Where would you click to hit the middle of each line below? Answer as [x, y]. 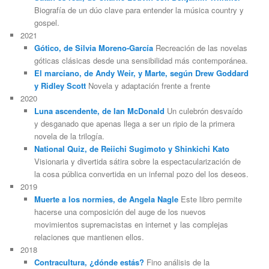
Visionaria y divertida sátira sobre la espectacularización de [137, 162]
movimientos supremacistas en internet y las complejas [131, 225]
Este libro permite [210, 199]
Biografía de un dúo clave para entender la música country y [139, 10]
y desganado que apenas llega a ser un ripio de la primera [134, 124]
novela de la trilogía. [69, 136]
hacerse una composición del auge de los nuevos [120, 212]
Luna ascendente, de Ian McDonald [99, 111]
